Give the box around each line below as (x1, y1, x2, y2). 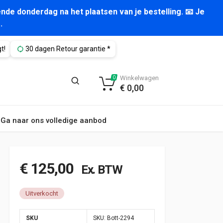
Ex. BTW (76, 163, 122, 177)
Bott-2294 (107, 215, 134, 222)
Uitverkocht (25, 190, 58, 198)
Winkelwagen (120, 74, 159, 82)
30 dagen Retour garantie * (25, 45, 111, 53)
